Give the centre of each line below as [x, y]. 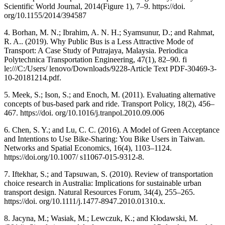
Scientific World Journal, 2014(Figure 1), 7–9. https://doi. [95, 7]
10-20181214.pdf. [33, 78]
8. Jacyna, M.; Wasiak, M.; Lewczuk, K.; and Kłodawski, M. [101, 218]
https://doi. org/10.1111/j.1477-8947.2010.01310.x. [85, 201]
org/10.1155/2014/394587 [45, 16]
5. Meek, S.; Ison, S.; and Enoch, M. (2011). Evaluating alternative [110, 95]
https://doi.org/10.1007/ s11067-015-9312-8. [74, 157]
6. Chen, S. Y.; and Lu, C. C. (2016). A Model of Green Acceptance [112, 130]
